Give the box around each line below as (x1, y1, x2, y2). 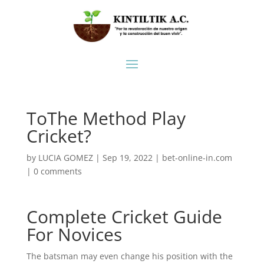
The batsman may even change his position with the (26, 250, 233, 262)
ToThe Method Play (26, 106, 186, 131)
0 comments (33, 166, 82, 177)
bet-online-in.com (161, 152, 232, 164)
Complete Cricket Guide (26, 204, 222, 229)
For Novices (26, 222, 122, 247)
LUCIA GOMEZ (38, 152, 93, 164)
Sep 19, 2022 (102, 152, 153, 164)
